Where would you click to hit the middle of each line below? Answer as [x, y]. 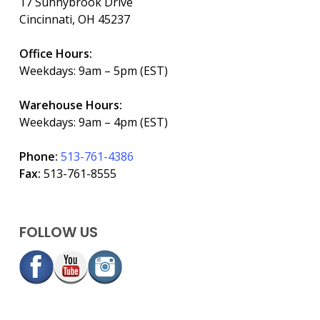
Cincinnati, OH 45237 [74, 19]
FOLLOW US [58, 232]
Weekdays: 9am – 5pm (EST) [93, 71]
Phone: [40, 156]
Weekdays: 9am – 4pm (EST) [93, 122]
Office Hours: [55, 54]
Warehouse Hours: [70, 105]
